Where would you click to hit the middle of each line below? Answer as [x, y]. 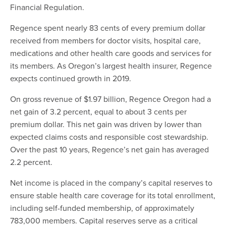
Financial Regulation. [47, 7]
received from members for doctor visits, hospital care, [105, 40]
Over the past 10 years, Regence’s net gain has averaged [109, 149]
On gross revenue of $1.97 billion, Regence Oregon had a [110, 99]
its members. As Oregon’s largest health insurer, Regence [111, 65]
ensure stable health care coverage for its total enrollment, [113, 195]
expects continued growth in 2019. [71, 78]
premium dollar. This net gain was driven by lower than [106, 124]
